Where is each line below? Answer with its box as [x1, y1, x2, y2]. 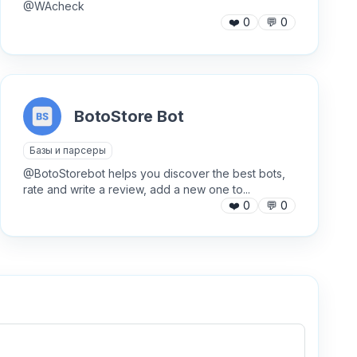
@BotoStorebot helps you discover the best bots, [22, 167, 285, 180]
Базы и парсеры [29, 144, 106, 156]
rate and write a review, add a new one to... [22, 182, 250, 196]
